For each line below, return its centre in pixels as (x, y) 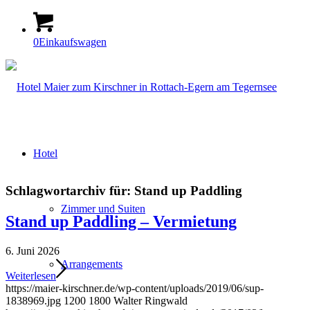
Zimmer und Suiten (103, 209)
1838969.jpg (33, 300)
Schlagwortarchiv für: (70, 190)
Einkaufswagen (73, 42)
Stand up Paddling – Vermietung (121, 221)
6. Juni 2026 (33, 250)
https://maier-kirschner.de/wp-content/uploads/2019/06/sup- (135, 288)
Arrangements (92, 264)
